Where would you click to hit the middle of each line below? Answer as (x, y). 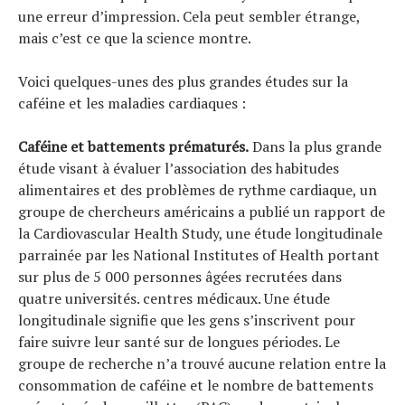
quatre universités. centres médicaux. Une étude (174, 298)
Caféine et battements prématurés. (133, 146)
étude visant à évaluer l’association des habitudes (179, 168)
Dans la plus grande (315, 146)
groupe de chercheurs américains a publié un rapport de (202, 211)
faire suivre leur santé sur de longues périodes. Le (179, 341)
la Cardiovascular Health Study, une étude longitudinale (200, 233)
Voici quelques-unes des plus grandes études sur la (183, 81)
